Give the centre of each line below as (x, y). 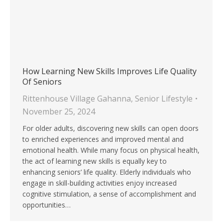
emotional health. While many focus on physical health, (111, 150)
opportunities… (47, 205)
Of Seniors (42, 82)
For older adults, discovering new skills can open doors (111, 128)
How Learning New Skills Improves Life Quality (110, 71)
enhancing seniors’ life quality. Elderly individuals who (107, 172)
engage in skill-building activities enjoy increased (100, 183)
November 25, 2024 (59, 112)
